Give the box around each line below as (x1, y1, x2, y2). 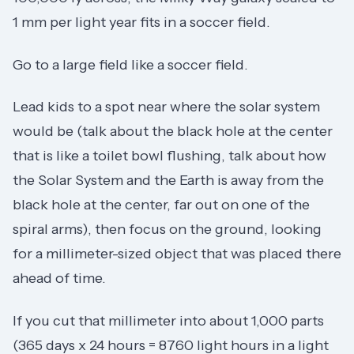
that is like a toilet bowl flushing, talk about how (13, 147, 326, 165)
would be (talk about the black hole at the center (13, 122, 333, 141)
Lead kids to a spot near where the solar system (13, 98, 320, 116)
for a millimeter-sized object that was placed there (13, 245, 341, 263)
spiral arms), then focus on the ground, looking (13, 220, 322, 239)
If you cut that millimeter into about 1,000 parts (13, 311, 324, 330)
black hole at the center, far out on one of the (13, 196, 310, 214)
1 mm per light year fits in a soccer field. (13, 13, 270, 32)
